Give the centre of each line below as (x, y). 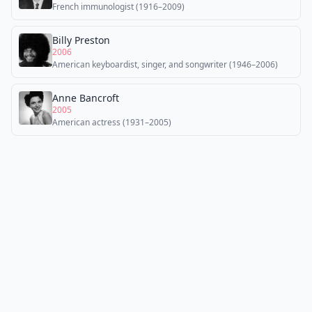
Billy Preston (81, 40)
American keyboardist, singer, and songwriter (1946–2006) (165, 64)
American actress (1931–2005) (112, 122)
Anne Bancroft (86, 98)
